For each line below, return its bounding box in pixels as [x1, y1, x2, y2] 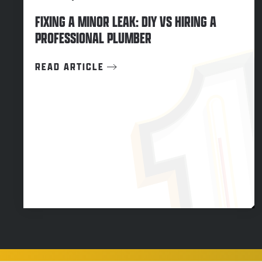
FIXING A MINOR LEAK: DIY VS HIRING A [35, 12, 216, 32]
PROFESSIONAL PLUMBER [35, 28, 151, 48]
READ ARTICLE [35, 60, 104, 73]
